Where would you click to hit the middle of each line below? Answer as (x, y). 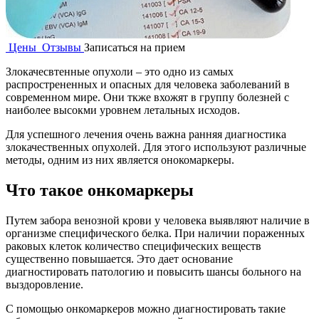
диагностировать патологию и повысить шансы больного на (153, 271)
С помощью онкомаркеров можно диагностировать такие (146, 308)
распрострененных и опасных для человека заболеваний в (148, 84)
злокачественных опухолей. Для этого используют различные (156, 147)
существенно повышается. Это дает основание (119, 258)
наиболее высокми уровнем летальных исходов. (123, 110)
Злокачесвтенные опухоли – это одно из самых (120, 71)
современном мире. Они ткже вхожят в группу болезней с (147, 97)
